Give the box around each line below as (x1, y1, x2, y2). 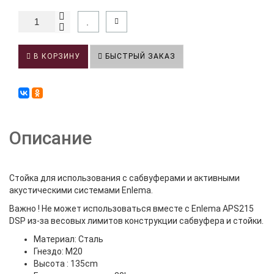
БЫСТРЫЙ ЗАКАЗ (103, 52, 176, 61)
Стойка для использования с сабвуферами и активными (9, 173, 240, 183)
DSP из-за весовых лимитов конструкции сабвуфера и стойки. (9, 216, 264, 226)
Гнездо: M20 (34, 246, 83, 256)
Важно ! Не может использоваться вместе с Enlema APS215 (9, 204, 254, 213)
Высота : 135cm (34, 259, 98, 268)
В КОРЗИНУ (31, 52, 80, 61)
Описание (9, 127, 92, 149)
